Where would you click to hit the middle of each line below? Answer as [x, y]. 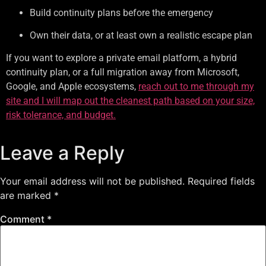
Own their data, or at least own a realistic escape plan [141, 36]
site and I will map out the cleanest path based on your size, [130, 101]
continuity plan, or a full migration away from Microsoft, [123, 72]
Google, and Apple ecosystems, [72, 87]
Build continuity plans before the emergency [121, 12]
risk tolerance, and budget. [61, 115]
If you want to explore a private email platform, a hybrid [121, 58]
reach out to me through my [196, 87]
